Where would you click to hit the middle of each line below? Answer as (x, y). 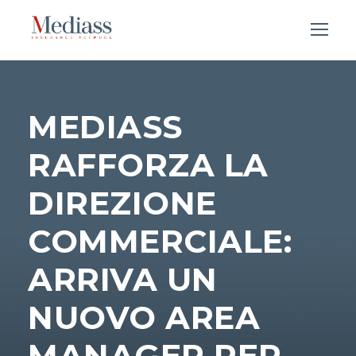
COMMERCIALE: (160, 242)
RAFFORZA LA (148, 165)
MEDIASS (105, 127)
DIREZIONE (122, 203)
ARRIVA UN (123, 280)
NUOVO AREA (144, 318)
